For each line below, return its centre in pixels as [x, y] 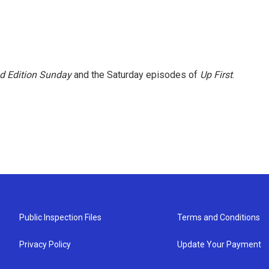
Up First [216, 75]
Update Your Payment [219, 244]
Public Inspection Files [60, 217]
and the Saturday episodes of [136, 75]
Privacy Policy [45, 244]
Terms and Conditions [219, 217]
